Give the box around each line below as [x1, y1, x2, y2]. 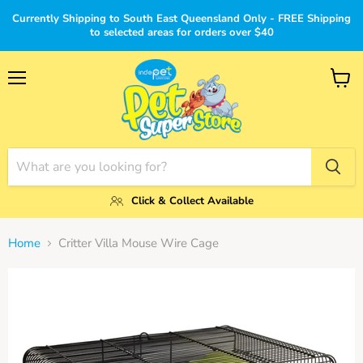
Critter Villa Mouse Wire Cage [58, 234, 219, 251]
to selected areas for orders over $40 [89, 25, 274, 40]
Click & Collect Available [130, 193, 254, 208]
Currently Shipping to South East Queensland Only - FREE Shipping [12, 11, 351, 26]
